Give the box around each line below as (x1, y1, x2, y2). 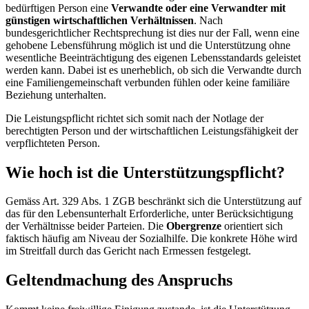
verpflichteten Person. (6, 137, 100, 149)
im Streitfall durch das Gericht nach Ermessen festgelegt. (6, 245, 251, 257)
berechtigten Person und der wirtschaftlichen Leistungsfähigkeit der (6, 124, 298, 137)
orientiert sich (224, 220, 283, 232)
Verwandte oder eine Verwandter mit (111, 1, 286, 14)
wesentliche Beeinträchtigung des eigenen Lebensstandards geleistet (6, 51, 301, 63)
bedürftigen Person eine (6, 1, 111, 14)
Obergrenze (166, 220, 224, 232)
